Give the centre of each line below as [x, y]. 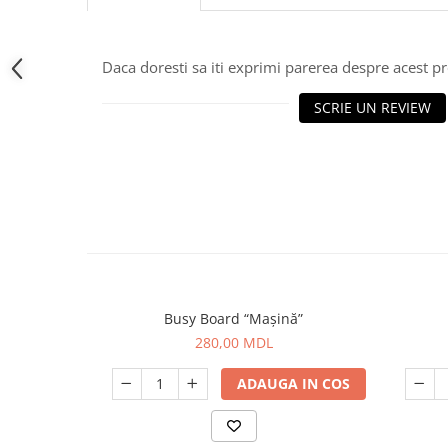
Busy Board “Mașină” [233, 318]
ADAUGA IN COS [293, 383]
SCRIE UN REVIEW [372, 107]
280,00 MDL [233, 342]
